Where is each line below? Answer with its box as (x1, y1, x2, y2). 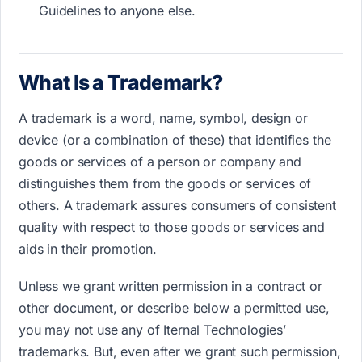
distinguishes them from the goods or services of (19, 175, 312, 192)
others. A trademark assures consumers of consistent (19, 197, 336, 214)
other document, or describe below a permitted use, (19, 299, 330, 316)
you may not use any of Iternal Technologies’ (19, 321, 286, 338)
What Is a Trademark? (19, 70, 223, 95)
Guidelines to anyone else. (39, 2, 196, 19)
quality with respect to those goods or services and (19, 219, 325, 236)
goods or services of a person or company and (19, 154, 301, 170)
